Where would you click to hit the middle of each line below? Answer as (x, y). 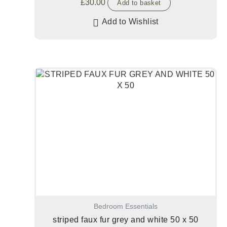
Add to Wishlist (130, 21)
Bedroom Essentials (126, 206)
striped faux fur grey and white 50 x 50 (126, 219)
